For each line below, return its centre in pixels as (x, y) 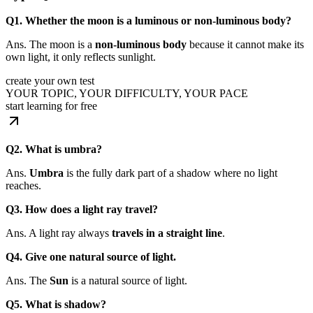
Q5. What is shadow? (56, 305)
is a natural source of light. (128, 281)
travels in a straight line (167, 233)
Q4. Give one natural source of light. (91, 257)
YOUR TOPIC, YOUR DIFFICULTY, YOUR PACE (127, 94)
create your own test (50, 81)
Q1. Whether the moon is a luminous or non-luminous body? (148, 21)
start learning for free (51, 106)
